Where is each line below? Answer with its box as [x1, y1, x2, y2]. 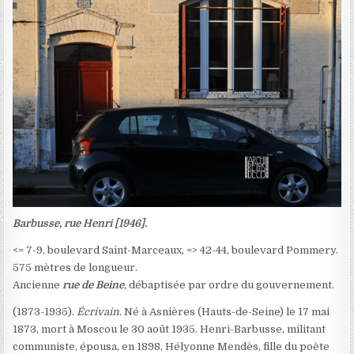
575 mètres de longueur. [13, 262, 138, 274]
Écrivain [77, 306, 120, 318]
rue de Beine [62, 279, 125, 292]
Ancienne [13, 279, 63, 292]
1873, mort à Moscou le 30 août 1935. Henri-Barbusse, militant [13, 323, 326, 336]
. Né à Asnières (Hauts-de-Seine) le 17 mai [119, 306, 330, 318]
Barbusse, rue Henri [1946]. [13, 217, 148, 230]
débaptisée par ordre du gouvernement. [129, 279, 335, 292]
